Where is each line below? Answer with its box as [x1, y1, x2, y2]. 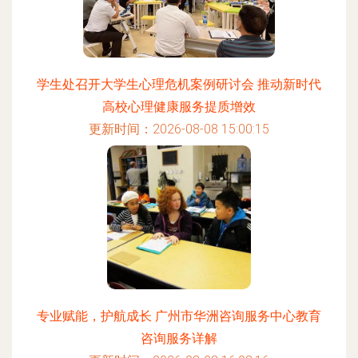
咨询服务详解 [141, 331, 217, 346]
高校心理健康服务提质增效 [102, 99, 256, 114]
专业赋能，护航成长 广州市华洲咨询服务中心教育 [37, 308, 321, 324]
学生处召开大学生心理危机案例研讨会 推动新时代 [37, 77, 321, 92]
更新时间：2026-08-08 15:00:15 [89, 121, 269, 137]
